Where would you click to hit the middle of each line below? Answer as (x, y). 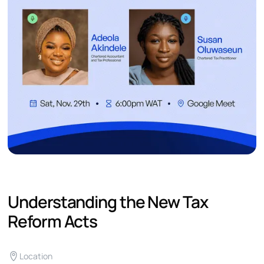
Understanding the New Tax (108, 202)
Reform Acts (53, 221)
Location (36, 256)
